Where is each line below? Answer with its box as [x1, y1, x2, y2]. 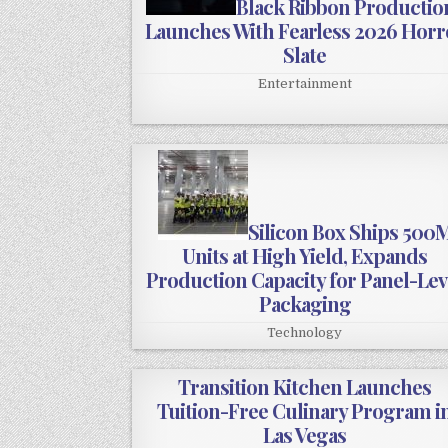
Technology [267, 325, 343, 341]
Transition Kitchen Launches [178, 373, 432, 401]
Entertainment [257, 76, 352, 92]
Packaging [258, 290, 351, 318]
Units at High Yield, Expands [182, 242, 428, 270]
